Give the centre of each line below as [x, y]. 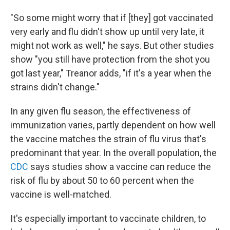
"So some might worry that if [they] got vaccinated [112, 17]
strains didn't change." [55, 87]
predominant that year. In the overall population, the [113, 152]
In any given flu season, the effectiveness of [101, 111]
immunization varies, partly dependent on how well [113, 125]
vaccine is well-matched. [61, 194]
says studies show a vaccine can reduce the [120, 166]
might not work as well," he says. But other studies [112, 45]
